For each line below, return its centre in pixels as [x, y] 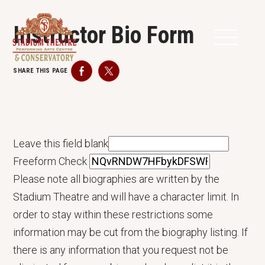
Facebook [105, 75]
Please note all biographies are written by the [117, 179]
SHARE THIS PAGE [41, 70]
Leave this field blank [61, 143]
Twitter [126, 75]
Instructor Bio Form [104, 35]
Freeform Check [50, 161]
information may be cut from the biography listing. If [131, 232]
